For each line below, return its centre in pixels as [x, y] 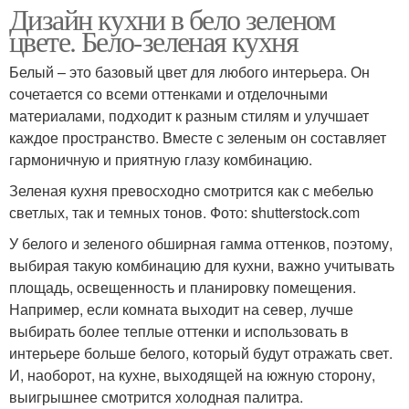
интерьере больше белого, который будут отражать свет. [201, 353]
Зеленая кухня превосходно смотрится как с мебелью [191, 191]
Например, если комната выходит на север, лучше [181, 309]
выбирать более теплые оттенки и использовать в [179, 331]
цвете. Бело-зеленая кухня [153, 41]
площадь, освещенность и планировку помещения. [183, 288]
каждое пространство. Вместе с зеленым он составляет [198, 138]
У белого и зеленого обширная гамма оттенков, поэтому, [201, 244]
